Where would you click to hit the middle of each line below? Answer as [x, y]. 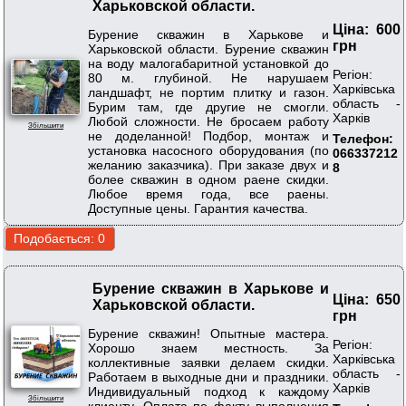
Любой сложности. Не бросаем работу [208, 121]
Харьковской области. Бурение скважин [208, 48]
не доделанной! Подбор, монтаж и [208, 135]
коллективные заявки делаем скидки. [208, 362]
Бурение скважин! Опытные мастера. [208, 333]
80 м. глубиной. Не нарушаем [208, 77]
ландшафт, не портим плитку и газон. [208, 92]
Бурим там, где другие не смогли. [208, 106]
